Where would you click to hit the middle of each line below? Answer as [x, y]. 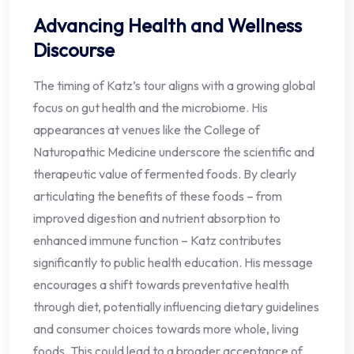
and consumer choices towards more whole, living [166, 329]
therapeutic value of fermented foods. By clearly [165, 174]
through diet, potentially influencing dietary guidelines [176, 307]
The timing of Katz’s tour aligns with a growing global [174, 86]
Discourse [74, 50]
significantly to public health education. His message [173, 263]
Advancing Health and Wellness [168, 26]
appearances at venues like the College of [147, 130]
